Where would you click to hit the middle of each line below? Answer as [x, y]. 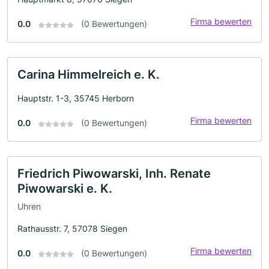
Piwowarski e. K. [65, 189]
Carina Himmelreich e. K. [89, 75]
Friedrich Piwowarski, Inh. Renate [114, 174]
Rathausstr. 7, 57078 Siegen [72, 228]
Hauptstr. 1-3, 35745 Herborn [76, 98]
